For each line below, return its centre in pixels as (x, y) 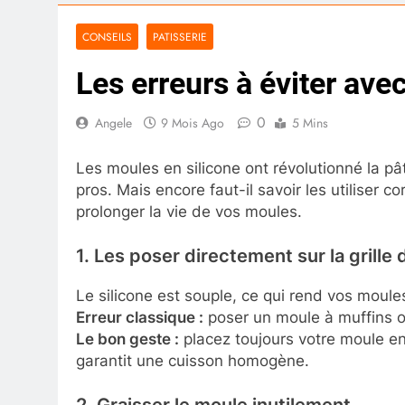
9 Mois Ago (193, 123)
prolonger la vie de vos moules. (189, 211)
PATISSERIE (180, 37)
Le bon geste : (127, 339)
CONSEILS (107, 37)
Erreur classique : (140, 317)
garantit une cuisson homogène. (193, 360)
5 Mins (310, 123)
